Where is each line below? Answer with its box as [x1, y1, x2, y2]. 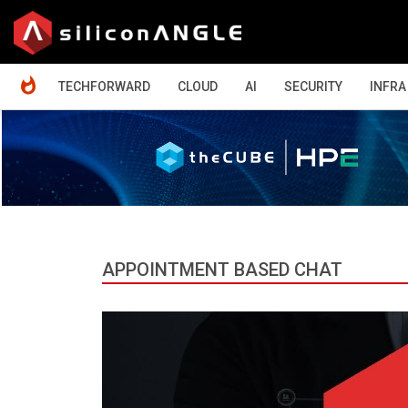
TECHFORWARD [58, 79, 150, 94]
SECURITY [284, 79, 342, 94]
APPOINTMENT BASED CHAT [102, 258, 342, 280]
